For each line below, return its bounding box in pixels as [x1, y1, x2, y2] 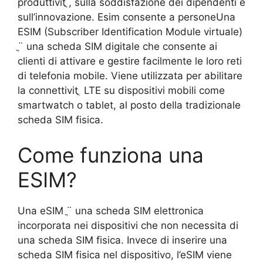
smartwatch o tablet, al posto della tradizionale [18, 99, 241, 112]
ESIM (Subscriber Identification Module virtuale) [18, 26, 242, 38]
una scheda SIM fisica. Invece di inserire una [18, 234, 227, 246]
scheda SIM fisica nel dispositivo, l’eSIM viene [18, 248, 232, 261]
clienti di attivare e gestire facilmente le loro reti [18, 55, 242, 68]
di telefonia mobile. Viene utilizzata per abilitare [18, 70, 242, 82]
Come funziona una [18, 142, 204, 167]
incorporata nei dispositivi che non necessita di [18, 219, 238, 231]
